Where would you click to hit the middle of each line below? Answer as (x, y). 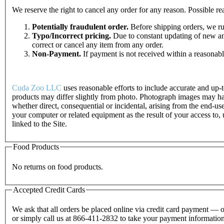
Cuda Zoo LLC (37, 88)
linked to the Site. (39, 124)
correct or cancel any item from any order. (98, 45)
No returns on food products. (57, 166)
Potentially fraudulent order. (80, 27)
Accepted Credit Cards (49, 189)
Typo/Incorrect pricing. (71, 36)
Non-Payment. (56, 54)
